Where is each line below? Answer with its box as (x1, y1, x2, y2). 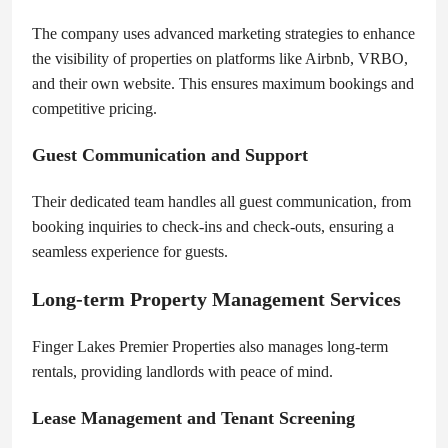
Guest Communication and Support (32, 144, 308, 165)
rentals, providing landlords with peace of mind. (32, 362, 333, 380)
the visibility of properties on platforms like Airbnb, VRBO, (32, 49, 408, 67)
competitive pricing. (32, 99, 157, 117)
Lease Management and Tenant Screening (32, 407, 355, 428)
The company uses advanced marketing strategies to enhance (32, 24, 415, 42)
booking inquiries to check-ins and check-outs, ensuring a (32, 217, 394, 235)
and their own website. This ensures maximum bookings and (32, 74, 414, 92)
